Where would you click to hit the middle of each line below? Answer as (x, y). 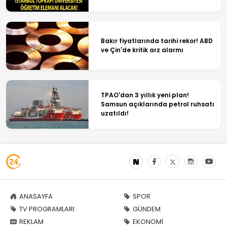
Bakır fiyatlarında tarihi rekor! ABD (157, 41)
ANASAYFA (36, 196)
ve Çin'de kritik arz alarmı (142, 50)
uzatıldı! (115, 113)
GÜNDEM (147, 209)
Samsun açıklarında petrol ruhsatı (157, 104)
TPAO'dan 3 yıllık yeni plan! (145, 95)
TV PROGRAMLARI (47, 209)
